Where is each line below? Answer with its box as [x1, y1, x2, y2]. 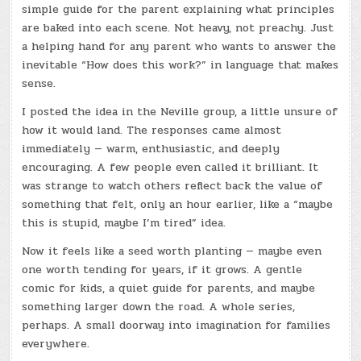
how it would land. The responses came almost [22, 121, 282, 139]
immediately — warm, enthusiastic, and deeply [22, 139, 280, 157]
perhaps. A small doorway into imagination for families [22, 316, 331, 334]
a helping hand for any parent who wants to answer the [22, 37, 337, 55]
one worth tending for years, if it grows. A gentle [22, 260, 303, 278]
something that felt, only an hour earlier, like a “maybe [22, 195, 334, 213]
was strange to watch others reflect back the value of [22, 176, 323, 194]
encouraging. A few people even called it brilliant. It [22, 158, 319, 176]
